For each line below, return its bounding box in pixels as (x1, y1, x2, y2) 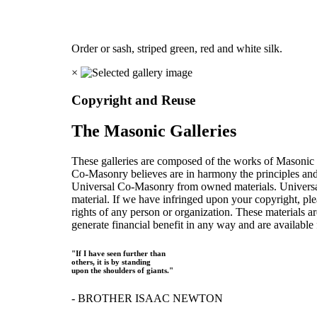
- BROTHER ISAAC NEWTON (71, 292, 224, 305)
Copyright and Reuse (71, 92, 196, 108)
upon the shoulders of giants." (71, 266, 174, 275)
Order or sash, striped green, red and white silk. (71, 42, 286, 54)
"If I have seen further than (71, 249, 166, 258)
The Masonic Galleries (71, 122, 237, 141)
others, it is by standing (71, 258, 151, 267)
